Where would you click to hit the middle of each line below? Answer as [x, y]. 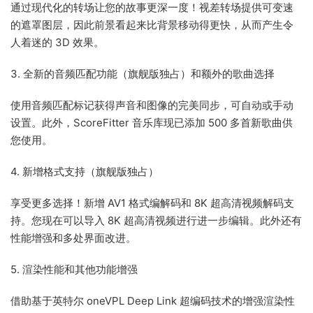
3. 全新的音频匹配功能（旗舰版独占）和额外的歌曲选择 [143, 74]
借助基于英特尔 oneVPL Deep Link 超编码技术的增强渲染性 [153, 301]
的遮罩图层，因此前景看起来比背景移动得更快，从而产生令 [152, 25]
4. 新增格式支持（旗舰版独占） [85, 172]
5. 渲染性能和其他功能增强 [74, 270]
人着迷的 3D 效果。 [57, 43]
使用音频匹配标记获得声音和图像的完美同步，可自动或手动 [152, 105]
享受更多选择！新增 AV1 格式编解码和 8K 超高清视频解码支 [152, 203]
